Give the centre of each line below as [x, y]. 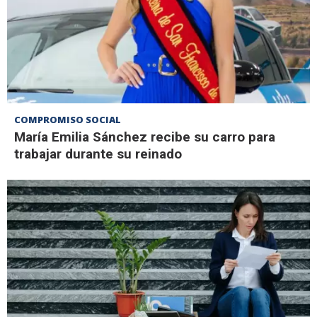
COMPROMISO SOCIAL [68, 120]
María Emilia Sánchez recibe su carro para [145, 137]
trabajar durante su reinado [98, 154]
